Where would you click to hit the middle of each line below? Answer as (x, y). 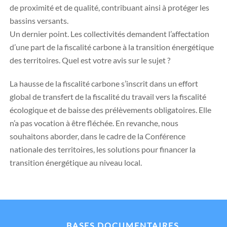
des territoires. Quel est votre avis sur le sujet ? (90, 60)
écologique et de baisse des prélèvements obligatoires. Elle (110, 110)
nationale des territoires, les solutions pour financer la (103, 149)
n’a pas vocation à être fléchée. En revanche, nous (94, 123)
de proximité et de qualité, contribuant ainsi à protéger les (109, 7)
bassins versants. (39, 21)
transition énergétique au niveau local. (76, 162)
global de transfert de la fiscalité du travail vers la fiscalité (108, 97)
